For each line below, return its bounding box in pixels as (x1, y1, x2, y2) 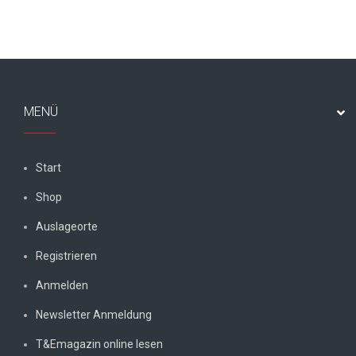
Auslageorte (36, 220, 98, 234)
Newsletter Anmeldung (36, 308, 152, 322)
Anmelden (36, 279, 88, 292)
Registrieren (36, 250, 97, 263)
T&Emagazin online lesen (36, 338, 163, 351)
